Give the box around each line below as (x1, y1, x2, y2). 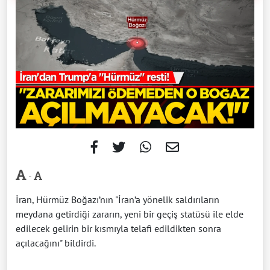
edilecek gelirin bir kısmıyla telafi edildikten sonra (16, 222, 221, 234)
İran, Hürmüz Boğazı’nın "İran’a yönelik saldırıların (16, 193, 219, 206)
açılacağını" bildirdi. (16, 236, 96, 249)
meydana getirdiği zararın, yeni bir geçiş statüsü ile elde (16, 207, 243, 220)
